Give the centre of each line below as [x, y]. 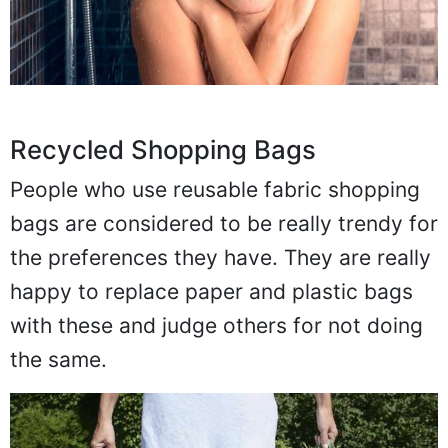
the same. [58, 360]
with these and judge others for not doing [216, 326]
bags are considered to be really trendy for [224, 224]
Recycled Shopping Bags [163, 150]
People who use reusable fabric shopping [215, 190]
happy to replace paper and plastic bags [211, 292]
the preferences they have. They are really [220, 258]
